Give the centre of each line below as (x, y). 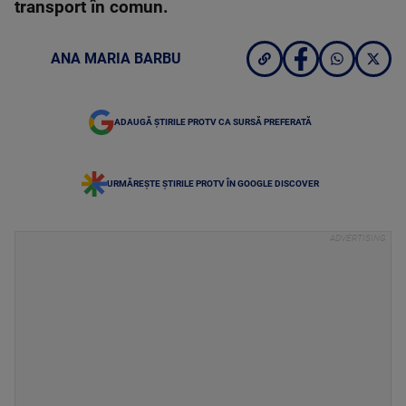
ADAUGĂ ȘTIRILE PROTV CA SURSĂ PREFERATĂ (213, 122)
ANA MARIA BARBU (116, 58)
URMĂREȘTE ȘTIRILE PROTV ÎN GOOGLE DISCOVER (213, 184)
